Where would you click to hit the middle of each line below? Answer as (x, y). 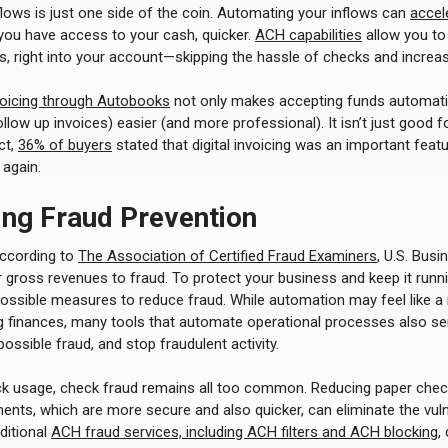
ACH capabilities (308, 35)
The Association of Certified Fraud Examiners (227, 256)
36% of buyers (65, 145)
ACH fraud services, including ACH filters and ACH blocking (244, 432)
